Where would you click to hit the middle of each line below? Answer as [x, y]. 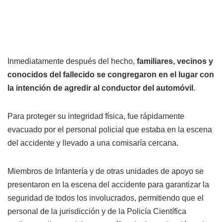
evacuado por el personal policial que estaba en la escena [110, 129]
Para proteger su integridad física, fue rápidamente [96, 116]
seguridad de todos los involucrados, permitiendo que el [106, 198]
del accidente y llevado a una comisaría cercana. [93, 143]
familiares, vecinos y [175, 61]
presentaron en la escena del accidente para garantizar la [108, 184]
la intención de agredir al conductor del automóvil [100, 88]
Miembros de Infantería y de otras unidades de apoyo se [106, 171]
